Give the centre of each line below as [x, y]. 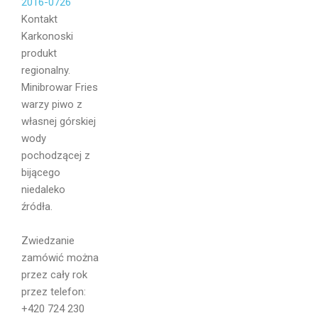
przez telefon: [54, 292]
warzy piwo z [52, 105]
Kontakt [39, 20]
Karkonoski [47, 37]
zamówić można [60, 258]
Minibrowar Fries [60, 88]
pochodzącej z [56, 156]
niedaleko [43, 190]
